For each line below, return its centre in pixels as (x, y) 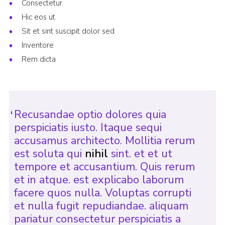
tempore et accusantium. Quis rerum (104, 167)
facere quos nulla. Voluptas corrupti (102, 193)
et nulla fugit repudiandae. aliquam (101, 206)
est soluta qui (49, 154)
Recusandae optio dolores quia (90, 115)
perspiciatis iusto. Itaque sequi (88, 128)
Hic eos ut (38, 17)
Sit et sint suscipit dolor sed (68, 31)
